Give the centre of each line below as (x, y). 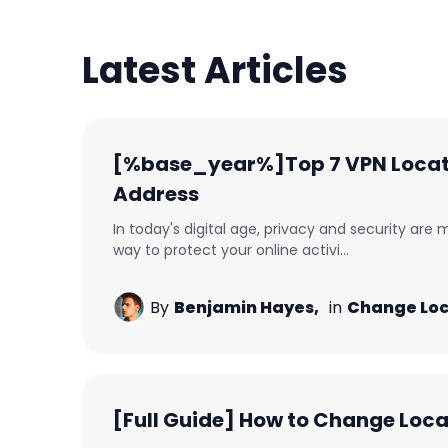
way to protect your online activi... (231, 250)
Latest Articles (215, 70)
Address (156, 194)
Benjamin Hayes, (246, 307)
